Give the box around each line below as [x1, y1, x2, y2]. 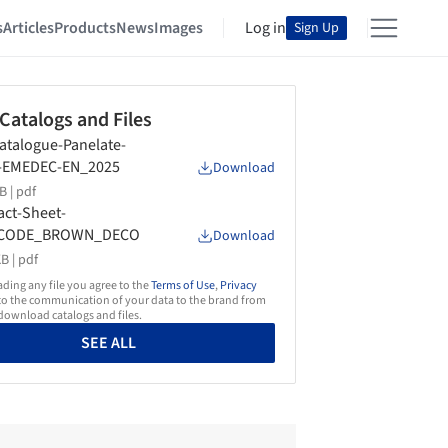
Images [154, 17, 203, 39]
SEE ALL [81, 332, 136, 354]
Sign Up [293, 18, 339, 38]
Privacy [220, 277, 257, 294]
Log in [244, 17, 286, 39]
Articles [3, 17, 54, 39]
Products [54, 17, 116, 39]
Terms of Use [151, 277, 215, 294]
